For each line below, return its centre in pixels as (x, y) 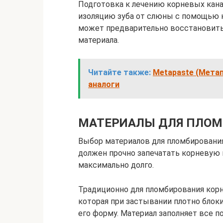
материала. (99, 40)
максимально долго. (116, 165)
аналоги (104, 84)
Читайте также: (119, 72)
